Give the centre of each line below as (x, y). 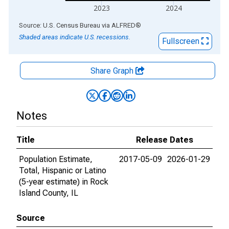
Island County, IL (49, 193)
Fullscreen (182, 41)
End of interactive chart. (51, 25)
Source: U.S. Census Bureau (60, 25)
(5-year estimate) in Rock (64, 182)
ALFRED (123, 25)
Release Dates (165, 140)
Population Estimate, (56, 159)
